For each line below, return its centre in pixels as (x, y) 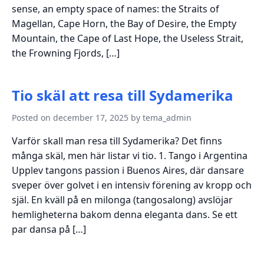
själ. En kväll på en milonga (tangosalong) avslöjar (122, 199)
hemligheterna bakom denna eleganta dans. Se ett (125, 214)
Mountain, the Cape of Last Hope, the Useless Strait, (128, 38)
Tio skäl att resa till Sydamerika (123, 95)
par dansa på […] (49, 229)
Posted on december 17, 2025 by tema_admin (102, 117)
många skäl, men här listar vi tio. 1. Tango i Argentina (130, 155)
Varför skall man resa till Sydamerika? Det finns (117, 141)
